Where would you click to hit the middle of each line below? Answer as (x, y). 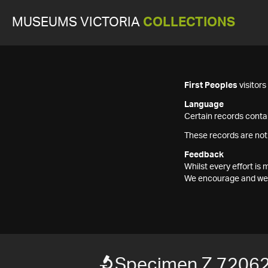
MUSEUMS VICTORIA (77, 22)
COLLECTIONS (189, 22)
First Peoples (211, 86)
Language (204, 105)
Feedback (204, 155)
